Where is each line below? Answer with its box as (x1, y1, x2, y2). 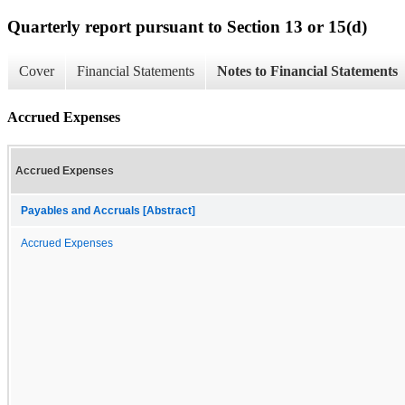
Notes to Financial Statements (217, 63, 398, 80)
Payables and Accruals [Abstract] (21, 204, 195, 216)
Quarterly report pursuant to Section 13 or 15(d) (7, 16, 367, 36)
